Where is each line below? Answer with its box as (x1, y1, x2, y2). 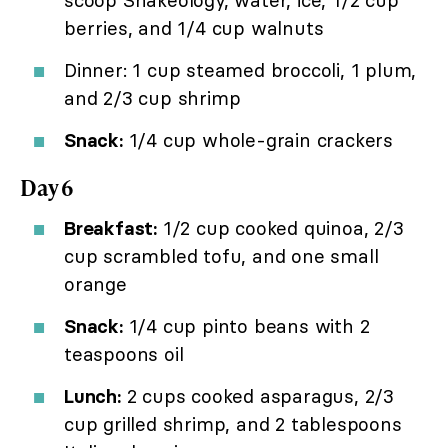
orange (64, 271, 127, 296)
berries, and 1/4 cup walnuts (64, 15, 324, 40)
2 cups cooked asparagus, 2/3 (120, 383, 395, 408)
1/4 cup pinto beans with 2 (122, 313, 370, 338)
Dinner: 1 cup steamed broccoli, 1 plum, (64, 57, 417, 82)
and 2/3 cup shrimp (64, 85, 241, 110)
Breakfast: (64, 215, 157, 240)
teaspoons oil (64, 341, 184, 366)
